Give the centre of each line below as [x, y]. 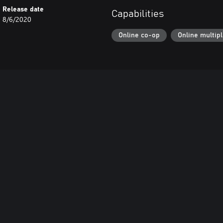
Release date [23, 9]
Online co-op [139, 35]
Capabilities [138, 14]
